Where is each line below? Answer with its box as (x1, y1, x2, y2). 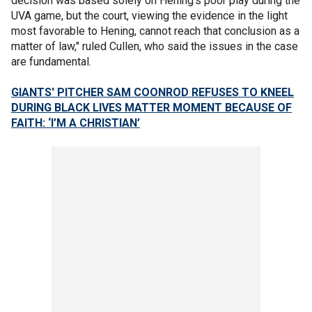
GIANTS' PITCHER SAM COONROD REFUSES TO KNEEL (11, 85, 294, 99)
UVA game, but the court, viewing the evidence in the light (11, 8, 288, 22)
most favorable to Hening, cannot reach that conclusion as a (11, 24, 299, 38)
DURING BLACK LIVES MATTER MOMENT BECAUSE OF (11, 100, 292, 114)
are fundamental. (11, 54, 91, 68)
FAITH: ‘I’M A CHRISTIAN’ (11, 116, 140, 130)
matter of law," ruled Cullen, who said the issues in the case (11, 39, 298, 53)
